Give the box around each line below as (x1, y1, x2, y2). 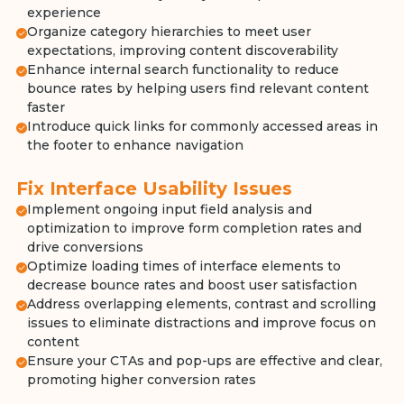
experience (26, 5, 101, 21)
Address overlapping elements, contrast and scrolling (26, 296, 376, 312)
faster (26, 99, 65, 115)
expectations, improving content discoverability (26, 42, 338, 59)
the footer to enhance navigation (26, 137, 243, 153)
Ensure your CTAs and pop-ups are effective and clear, (26, 353, 382, 369)
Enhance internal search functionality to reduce (26, 61, 339, 78)
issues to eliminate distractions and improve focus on (26, 315, 376, 331)
